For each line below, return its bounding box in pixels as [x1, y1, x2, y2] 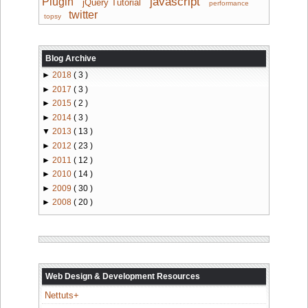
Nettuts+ [44, 289, 79, 300]
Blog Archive [45, 54, 96, 63]
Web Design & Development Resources [45, 271, 200, 281]
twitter [68, 9, 98, 21]
